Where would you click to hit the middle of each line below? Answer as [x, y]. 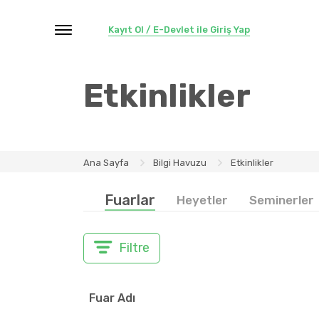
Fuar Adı [112, 298]
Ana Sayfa [106, 162]
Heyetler [202, 200]
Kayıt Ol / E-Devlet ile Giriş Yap [179, 30]
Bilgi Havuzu [180, 162]
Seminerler [282, 200]
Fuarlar [130, 200]
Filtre [134, 248]
